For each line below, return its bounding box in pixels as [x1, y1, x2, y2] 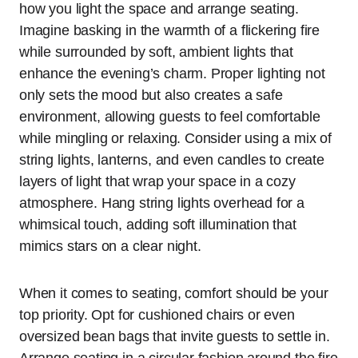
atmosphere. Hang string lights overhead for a [19, 194, 304, 211]
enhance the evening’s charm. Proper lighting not [19, 65, 325, 82]
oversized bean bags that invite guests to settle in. [19, 328, 330, 344]
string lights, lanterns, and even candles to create [19, 151, 324, 168]
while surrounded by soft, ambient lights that [19, 43, 293, 60]
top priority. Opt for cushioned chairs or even [19, 306, 295, 323]
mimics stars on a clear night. [19, 237, 201, 254]
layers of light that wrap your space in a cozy [19, 173, 296, 189]
